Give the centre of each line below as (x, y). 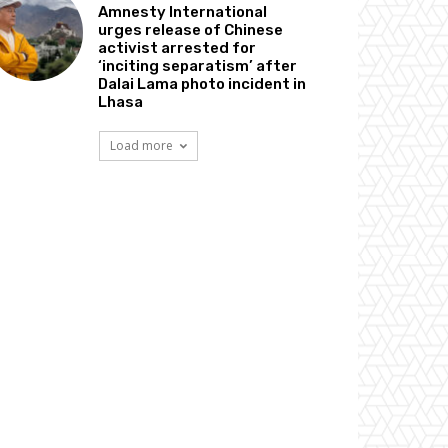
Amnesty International (183, 11)
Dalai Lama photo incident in (202, 83)
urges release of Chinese (191, 29)
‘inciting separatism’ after (198, 65)
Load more (141, 145)
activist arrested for (177, 47)
